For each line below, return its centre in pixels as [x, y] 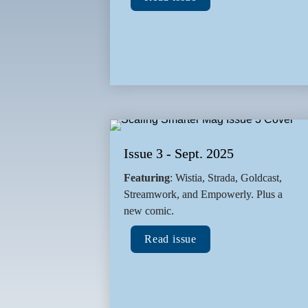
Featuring [147, 178]
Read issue [170, 239]
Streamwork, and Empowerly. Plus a [203, 195]
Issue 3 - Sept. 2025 [179, 154]
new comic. [149, 211]
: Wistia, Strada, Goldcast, [226, 178]
